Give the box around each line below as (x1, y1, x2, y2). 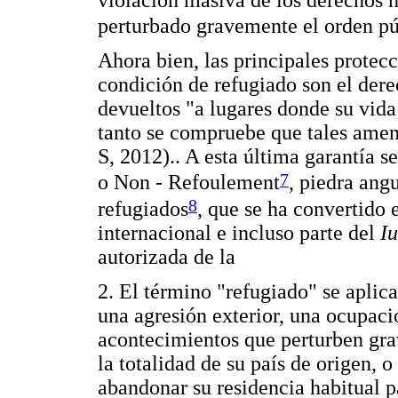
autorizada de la (98, 244, 235, 268)
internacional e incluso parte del (98, 220, 380, 244)
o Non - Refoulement (98, 171, 280, 195)
